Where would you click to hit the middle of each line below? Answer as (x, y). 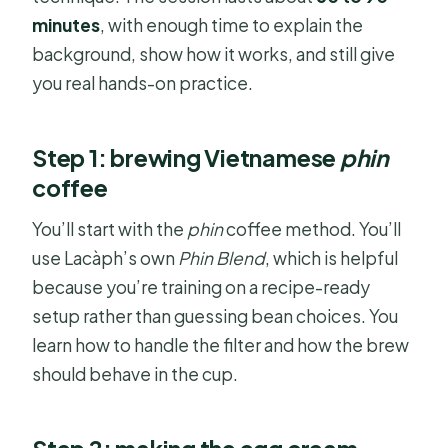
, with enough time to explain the (232, 25)
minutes (66, 25)
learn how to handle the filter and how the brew (221, 344)
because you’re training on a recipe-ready (201, 286)
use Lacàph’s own (105, 257)
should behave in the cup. (135, 373)
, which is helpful (332, 257)
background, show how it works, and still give (214, 54)
